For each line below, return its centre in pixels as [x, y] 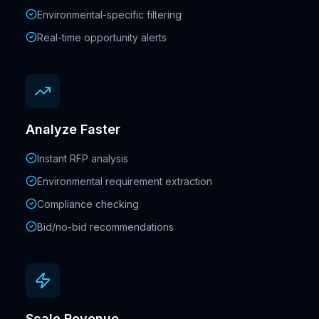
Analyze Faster [73, 130]
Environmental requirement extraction [125, 182]
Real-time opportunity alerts [102, 38]
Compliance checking [88, 204]
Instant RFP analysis [83, 159]
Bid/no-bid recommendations [105, 227]
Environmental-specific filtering [109, 15]
